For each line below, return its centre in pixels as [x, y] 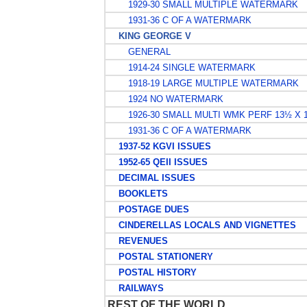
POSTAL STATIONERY [160, 257]
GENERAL [145, 52]
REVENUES [137, 241]
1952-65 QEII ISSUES [157, 162]
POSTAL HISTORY [152, 272]
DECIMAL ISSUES [151, 178]
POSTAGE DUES [148, 209]
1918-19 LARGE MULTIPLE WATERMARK [209, 83]
